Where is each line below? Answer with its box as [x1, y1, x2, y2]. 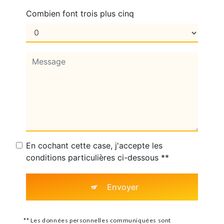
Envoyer [106, 181, 138, 192]
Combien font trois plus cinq [26, 8, 134, 18]
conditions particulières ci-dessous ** [26, 152, 169, 162]
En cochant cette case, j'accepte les [26, 140, 162, 150]
